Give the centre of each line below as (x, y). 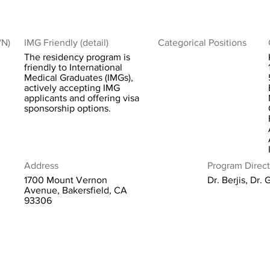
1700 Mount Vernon (66, 180)
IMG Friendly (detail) (66, 42)
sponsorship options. (67, 108)
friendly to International (73, 67)
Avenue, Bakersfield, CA (76, 190)
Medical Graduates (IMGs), (79, 77)
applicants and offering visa (82, 98)
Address (41, 165)
